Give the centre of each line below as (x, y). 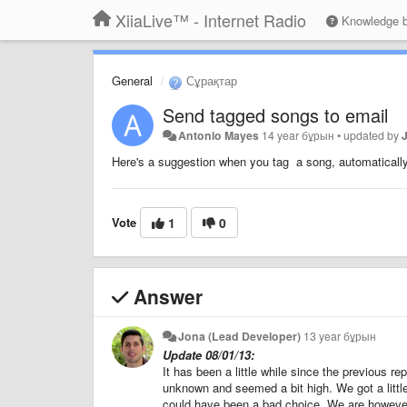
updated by (373, 135)
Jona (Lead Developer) (240, 336)
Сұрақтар (210, 80)
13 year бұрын (340, 336)
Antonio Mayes (219, 135)
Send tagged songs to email (275, 114)
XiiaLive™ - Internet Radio (211, 20)
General (132, 80)
